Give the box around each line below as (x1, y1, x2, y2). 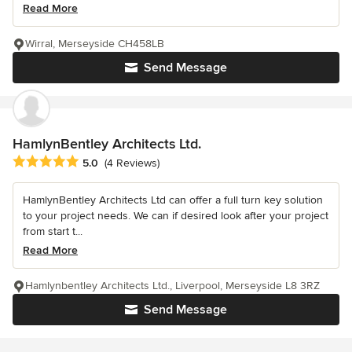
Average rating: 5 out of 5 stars (12, 154, 180, 170)
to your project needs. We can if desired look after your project (23, 209, 328, 223)
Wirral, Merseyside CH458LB (25, 36, 164, 50)
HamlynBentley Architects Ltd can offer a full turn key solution (23, 193, 323, 207)
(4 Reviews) (104, 156, 159, 170)
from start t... (23, 225, 82, 239)
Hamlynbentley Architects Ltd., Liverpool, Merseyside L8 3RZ (25, 279, 320, 293)
